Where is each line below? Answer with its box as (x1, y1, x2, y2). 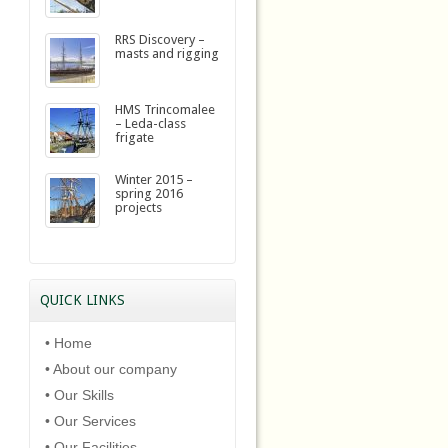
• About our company (44, 361, 177, 377)
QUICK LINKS (39, 292, 125, 308)
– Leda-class (114, 116, 186, 131)
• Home (44, 335, 92, 351)
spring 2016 (114, 186, 183, 201)
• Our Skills (44, 387, 114, 403)
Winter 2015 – (114, 172, 193, 187)
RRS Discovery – (114, 32, 205, 47)
